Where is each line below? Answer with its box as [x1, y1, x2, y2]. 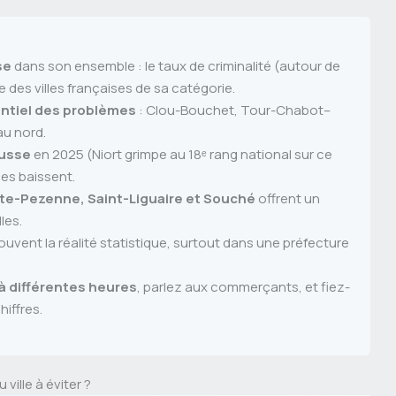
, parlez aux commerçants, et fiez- [137, 277, 350, 296]
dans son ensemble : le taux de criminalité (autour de [11, 56, 340, 75]
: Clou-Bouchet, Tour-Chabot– [136, 100, 331, 119]
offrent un [255, 188, 320, 208]
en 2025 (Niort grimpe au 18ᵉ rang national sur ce [31, 144, 332, 164]
